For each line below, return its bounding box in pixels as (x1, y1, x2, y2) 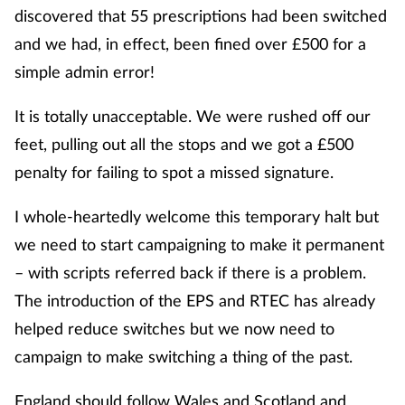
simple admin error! (14, 61, 155, 82)
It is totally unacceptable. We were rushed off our (14, 106, 371, 127)
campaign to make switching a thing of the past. (14, 346, 353, 367)
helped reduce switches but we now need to (14, 318, 334, 339)
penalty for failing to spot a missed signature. (14, 162, 334, 183)
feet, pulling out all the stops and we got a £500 (14, 134, 353, 155)
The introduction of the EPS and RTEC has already (14, 290, 375, 311)
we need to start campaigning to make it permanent (14, 234, 384, 255)
